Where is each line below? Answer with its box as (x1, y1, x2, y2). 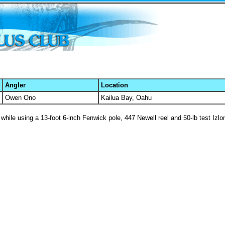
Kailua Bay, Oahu (101, 94, 152, 101)
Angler (5, 81, 26, 89)
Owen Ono (5, 94, 36, 101)
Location (101, 81, 128, 89)
